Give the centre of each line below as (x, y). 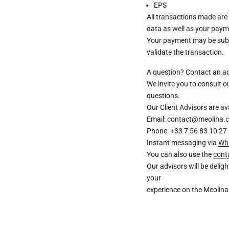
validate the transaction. (186, 52)
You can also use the (180, 154)
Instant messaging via (183, 142)
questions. (164, 95)
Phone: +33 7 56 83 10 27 (187, 131)
